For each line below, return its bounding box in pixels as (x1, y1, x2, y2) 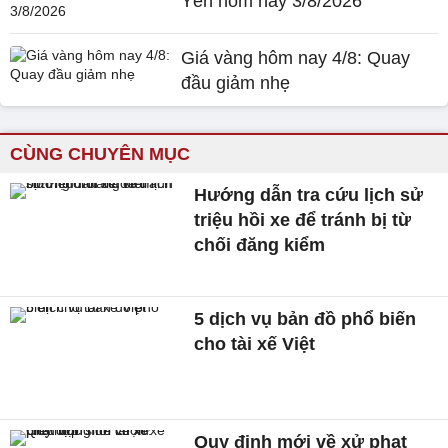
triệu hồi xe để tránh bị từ (194, 209, 412, 230)
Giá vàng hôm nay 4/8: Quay (181, 47, 411, 68)
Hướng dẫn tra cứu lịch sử (194, 184, 424, 205)
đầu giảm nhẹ (181, 72, 291, 93)
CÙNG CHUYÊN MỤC (10, 143, 190, 164)
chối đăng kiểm (194, 234, 326, 255)
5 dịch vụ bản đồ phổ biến (194, 308, 417, 329)
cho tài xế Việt (194, 333, 316, 354)
